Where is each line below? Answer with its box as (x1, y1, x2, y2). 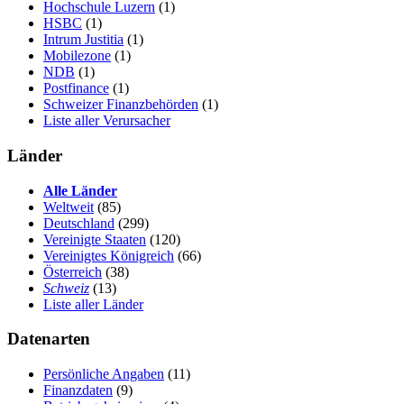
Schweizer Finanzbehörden (43, 96, 198, 113)
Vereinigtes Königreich (43, 247, 174, 263)
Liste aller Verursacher (43, 113, 170, 129)
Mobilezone (43, 48, 111, 64)
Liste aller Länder (43, 296, 143, 312)
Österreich (43, 263, 102, 280)
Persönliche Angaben (43, 366, 164, 382)
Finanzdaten (43, 382, 113, 399)
